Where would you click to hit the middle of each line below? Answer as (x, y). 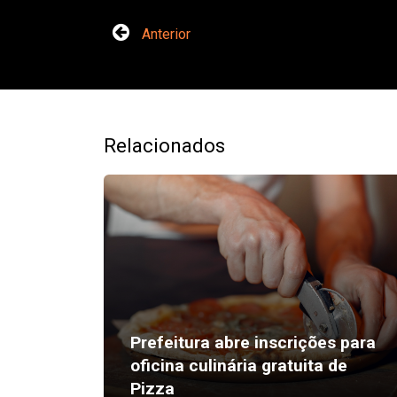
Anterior (164, 34)
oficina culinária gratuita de (239, 366)
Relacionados (164, 145)
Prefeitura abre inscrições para (253, 343)
